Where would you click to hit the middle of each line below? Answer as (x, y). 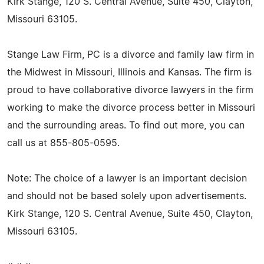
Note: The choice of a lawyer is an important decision (127, 178)
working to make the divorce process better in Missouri (131, 108)
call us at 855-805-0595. (63, 143)
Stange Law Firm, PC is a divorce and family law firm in (131, 55)
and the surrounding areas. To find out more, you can (126, 125)
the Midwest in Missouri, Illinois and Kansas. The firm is (129, 72)
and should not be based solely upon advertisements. (127, 196)
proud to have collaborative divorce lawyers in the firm (130, 90)
